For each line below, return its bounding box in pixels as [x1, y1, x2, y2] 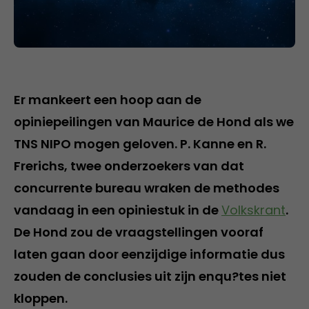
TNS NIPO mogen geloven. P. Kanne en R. [14, 134, 266, 152]
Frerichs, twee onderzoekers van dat [14, 157, 244, 175]
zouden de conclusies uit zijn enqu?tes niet [14, 267, 286, 285]
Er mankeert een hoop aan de [14, 90, 201, 108]
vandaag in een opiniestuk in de [14, 201, 221, 219]
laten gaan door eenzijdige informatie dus [14, 245, 285, 263]
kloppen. [14, 289, 68, 307]
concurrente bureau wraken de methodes [14, 179, 279, 197]
